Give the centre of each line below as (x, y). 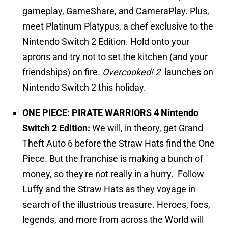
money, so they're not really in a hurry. (99, 174)
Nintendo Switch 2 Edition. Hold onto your (106, 42)
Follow (191, 174)
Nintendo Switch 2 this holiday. (84, 88)
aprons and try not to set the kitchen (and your (115, 57)
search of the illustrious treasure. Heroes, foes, (116, 205)
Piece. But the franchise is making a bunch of (113, 159)
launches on (188, 72)
